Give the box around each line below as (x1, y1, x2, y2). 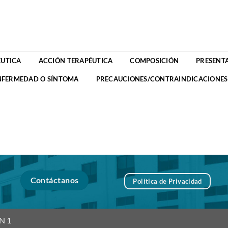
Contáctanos (30, 176, 79, 185)
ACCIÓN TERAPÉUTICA (38, 56, 113, 65)
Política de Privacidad (133, 177, 202, 186)
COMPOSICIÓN (130, 56, 179, 65)
